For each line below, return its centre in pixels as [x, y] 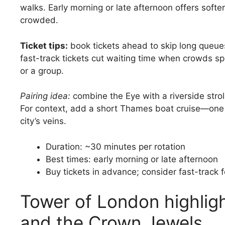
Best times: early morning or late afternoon [132, 159]
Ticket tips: [44, 45]
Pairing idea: [45, 96]
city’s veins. [43, 121]
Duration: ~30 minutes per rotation [116, 146]
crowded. [39, 20]
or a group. [42, 71]
